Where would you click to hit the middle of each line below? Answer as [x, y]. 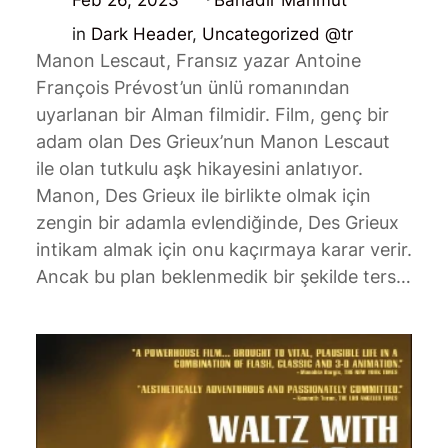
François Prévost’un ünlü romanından [192, 88]
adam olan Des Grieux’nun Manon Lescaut [212, 142]
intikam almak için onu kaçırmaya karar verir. [223, 250]
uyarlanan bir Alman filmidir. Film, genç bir [212, 115]
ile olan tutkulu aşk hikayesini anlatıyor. [199, 169]
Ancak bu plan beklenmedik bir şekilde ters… [223, 277]
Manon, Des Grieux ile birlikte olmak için [203, 196]
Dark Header [141, 34]
